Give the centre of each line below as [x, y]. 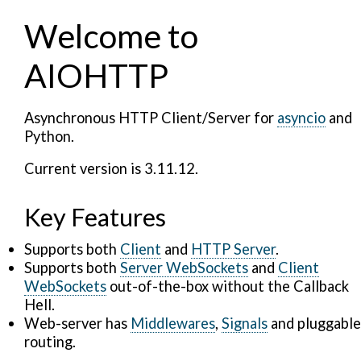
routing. [50, 342]
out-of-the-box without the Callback [228, 286]
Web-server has [77, 323]
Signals [245, 323]
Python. [49, 136]
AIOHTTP [96, 75]
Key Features [95, 217]
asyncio [301, 118]
